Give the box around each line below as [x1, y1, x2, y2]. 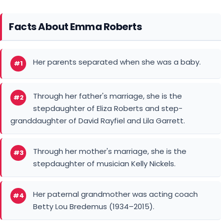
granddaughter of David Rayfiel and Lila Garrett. [10, 115, 185, 126]
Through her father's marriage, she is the [33, 90, 182, 101]
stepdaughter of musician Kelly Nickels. [33, 158, 176, 169]
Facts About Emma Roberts [9, 19, 142, 34]
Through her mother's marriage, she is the [33, 146, 186, 156]
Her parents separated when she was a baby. [33, 56, 201, 67]
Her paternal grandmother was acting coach [33, 188, 198, 199]
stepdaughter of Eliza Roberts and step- [33, 103, 183, 113]
